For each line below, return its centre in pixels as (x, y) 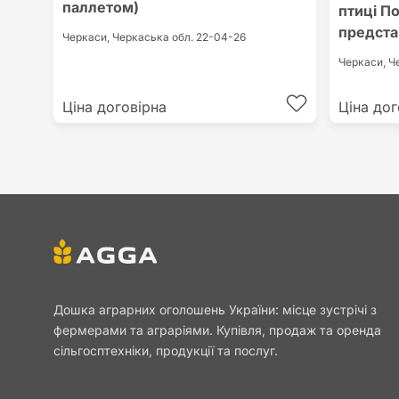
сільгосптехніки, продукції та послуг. (166, 351)
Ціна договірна (114, 107)
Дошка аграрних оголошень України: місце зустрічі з (215, 310)
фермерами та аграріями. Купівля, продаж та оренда (217, 330)
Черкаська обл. (154, 37)
